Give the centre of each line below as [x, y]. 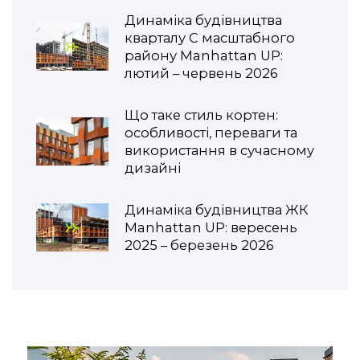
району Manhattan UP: [204, 56]
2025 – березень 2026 [199, 245]
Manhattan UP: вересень [211, 228]
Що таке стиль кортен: [201, 115]
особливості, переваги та [211, 133]
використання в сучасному [219, 151]
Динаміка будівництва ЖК [216, 210]
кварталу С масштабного [210, 38]
